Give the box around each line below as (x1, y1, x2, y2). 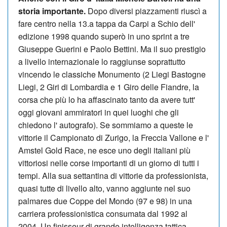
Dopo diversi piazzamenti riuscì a (86, 5, 207, 17)
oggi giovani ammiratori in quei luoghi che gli (18, 106, 179, 118)
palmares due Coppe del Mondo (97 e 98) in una (18, 195, 192, 207)
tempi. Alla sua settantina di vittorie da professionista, (18, 169, 208, 181)
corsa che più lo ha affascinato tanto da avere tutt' (18, 93, 195, 105)
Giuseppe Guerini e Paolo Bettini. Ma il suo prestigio (18, 43, 206, 55)
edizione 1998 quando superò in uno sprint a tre (18, 30, 190, 42)
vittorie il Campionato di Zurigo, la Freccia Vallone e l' (18, 131, 209, 143)
